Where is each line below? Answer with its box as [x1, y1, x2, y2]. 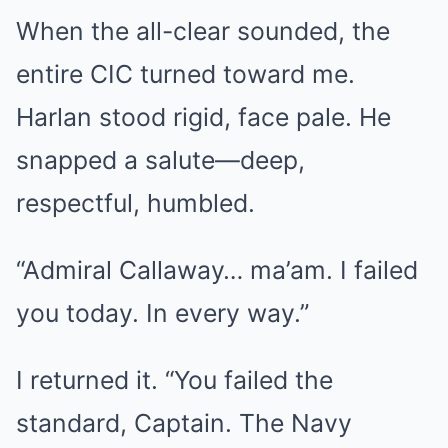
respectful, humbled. [16, 188, 255, 218]
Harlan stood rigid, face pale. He [16, 102, 391, 132]
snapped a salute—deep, [16, 145, 305, 175]
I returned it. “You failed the [16, 365, 333, 395]
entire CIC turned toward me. [16, 59, 355, 89]
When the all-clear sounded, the [16, 16, 390, 46]
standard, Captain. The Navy [16, 408, 352, 438]
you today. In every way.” [16, 298, 309, 328]
